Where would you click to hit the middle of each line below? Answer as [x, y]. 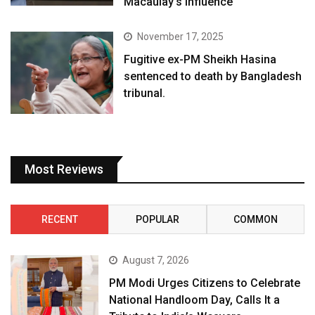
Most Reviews [64, 169]
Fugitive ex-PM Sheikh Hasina [200, 60]
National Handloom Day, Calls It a [195, 300]
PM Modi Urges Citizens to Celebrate [205, 283]
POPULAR [157, 220]
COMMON [255, 220]
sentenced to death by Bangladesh [213, 77]
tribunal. [145, 94]
